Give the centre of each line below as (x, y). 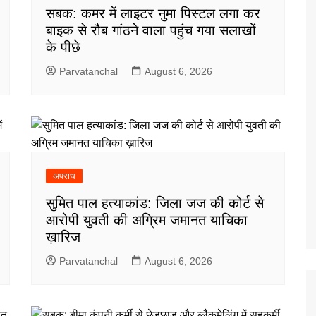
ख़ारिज (63, 237)
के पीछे (63, 47)
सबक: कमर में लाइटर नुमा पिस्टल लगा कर (153, 13)
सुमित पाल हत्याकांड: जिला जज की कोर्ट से (155, 203)
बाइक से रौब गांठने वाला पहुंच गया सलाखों (151, 30)
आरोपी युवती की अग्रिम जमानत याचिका (147, 220)
